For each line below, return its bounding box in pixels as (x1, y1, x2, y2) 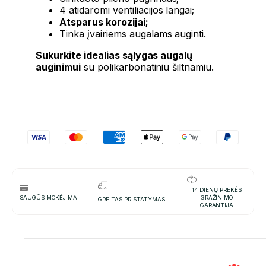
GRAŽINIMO (200, 194, 233, 201)
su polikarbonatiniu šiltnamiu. (80, 61, 214, 74)
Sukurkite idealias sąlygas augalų (36, 49, 193, 62)
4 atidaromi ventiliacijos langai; (59, 4, 195, 17)
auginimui (36, 61, 81, 74)
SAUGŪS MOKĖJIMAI (20, 194, 79, 201)
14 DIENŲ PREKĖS (192, 186, 242, 194)
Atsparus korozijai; (59, 16, 148, 28)
